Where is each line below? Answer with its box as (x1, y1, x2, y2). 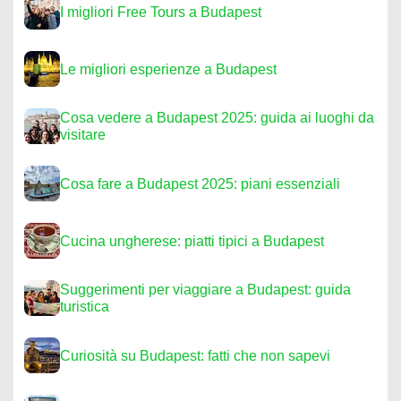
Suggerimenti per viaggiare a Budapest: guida (60, 282, 351, 297)
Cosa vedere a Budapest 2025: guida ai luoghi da (60, 110, 374, 125)
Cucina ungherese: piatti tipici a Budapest (60, 233, 324, 249)
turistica (60, 299, 109, 314)
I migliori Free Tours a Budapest (60, 4, 261, 20)
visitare (60, 127, 106, 142)
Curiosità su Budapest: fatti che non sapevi (60, 347, 330, 363)
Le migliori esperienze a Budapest (60, 61, 277, 77)
